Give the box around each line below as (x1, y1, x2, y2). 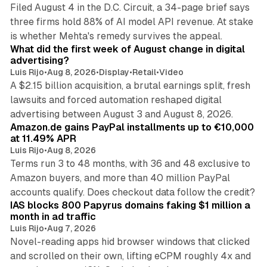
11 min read (207, 103, 246, 112)
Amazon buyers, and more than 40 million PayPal (10, 172, 230, 184)
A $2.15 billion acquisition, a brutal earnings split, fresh (10, 80, 250, 92)
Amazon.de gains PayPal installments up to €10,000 (10, 122, 254, 133)
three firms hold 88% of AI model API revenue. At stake (10, 16, 253, 28)
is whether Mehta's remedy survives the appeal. (10, 30, 222, 42)
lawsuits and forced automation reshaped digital (10, 94, 222, 106)
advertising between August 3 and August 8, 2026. (10, 108, 233, 120)
